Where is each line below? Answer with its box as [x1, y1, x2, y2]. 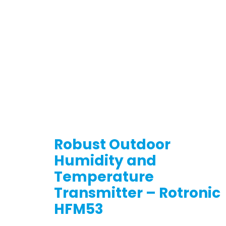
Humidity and [54, 151, 156, 171]
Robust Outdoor [54, 135, 171, 155]
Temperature [54, 167, 154, 187]
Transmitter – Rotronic [54, 183, 220, 203]
